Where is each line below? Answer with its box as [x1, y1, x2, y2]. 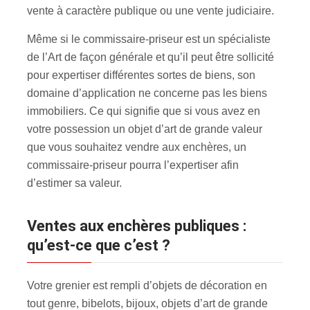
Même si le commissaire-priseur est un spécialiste [27, 33, 271, 45]
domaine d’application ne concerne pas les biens [27, 86, 267, 99]
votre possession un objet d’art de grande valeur [27, 122, 262, 135]
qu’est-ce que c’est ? [27, 236, 170, 254]
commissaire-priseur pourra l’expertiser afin [27, 158, 239, 171]
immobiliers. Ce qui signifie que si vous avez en [27, 104, 260, 117]
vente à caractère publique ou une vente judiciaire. [27, 4, 274, 17]
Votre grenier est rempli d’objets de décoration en [27, 279, 267, 291]
